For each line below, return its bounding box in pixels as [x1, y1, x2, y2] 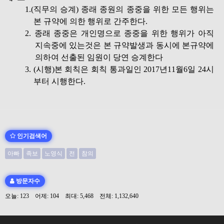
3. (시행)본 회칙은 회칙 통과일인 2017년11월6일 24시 [25, 65, 214, 73]
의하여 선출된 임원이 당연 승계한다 [35, 53, 163, 61]
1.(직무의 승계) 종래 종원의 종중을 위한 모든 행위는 [25, 5, 214, 13]
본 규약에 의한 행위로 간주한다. [33, 17, 147, 25]
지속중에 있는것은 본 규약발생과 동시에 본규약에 [35, 41, 214, 49]
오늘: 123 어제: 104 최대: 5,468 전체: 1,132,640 [5, 192, 143, 199]
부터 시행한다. [33, 77, 85, 85]
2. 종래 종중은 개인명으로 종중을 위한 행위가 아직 [25, 29, 214, 37]
